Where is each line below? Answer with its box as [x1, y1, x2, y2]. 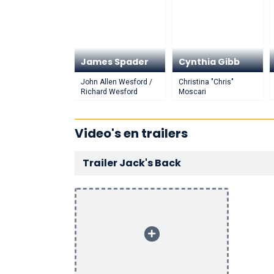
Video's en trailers [75, 125, 188, 142]
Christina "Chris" [178, 78, 234, 86]
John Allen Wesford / [81, 78, 152, 86]
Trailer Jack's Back [83, 156, 181, 170]
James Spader [81, 56, 149, 68]
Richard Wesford [81, 87, 138, 96]
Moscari [178, 87, 206, 96]
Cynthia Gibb [178, 56, 240, 68]
